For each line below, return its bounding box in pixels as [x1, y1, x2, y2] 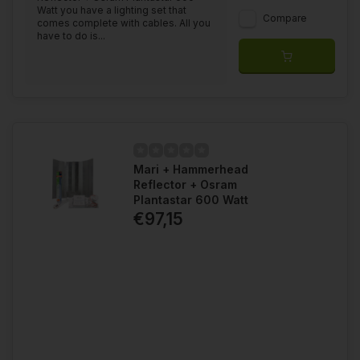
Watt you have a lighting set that [37, 3, 186, 16]
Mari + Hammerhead [133, 162, 248, 176]
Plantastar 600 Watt [133, 192, 248, 207]
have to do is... [37, 29, 105, 42]
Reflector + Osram [133, 177, 237, 191]
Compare [263, 11, 307, 24]
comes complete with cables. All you [37, 16, 211, 29]
